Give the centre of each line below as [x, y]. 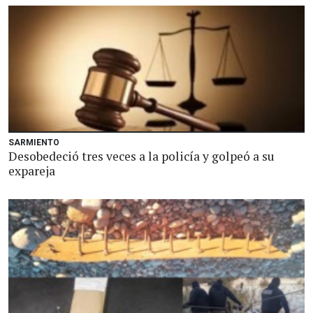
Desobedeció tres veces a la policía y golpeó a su [141, 156]
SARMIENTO [34, 143]
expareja [32, 171]
